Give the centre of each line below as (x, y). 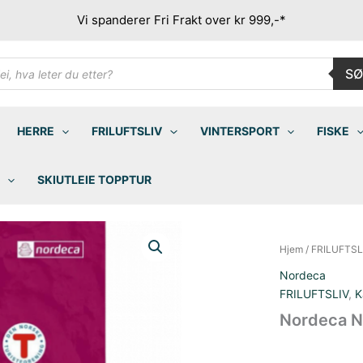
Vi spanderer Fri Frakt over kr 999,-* (181, 20)
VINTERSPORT (239, 131)
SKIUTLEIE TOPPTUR (95, 179)
